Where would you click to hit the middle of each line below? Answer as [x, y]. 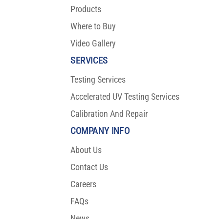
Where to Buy [93, 26]
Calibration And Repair [109, 114]
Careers [83, 184]
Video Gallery [93, 44]
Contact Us [89, 167]
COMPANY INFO [100, 131]
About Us [86, 150]
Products [86, 9]
